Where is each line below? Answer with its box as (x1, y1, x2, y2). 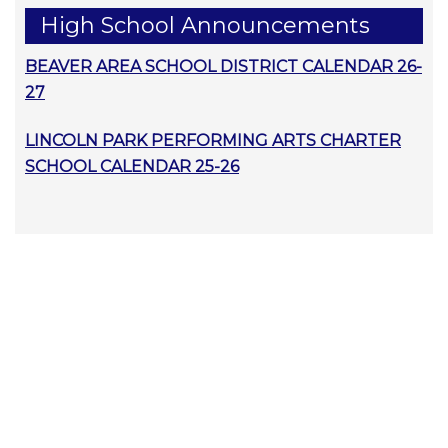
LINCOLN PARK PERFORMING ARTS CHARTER (25, 130, 401, 150)
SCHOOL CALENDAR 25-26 (25, 156, 239, 176)
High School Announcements (40, 11, 370, 39)
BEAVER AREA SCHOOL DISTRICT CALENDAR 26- (25, 56, 422, 76)
